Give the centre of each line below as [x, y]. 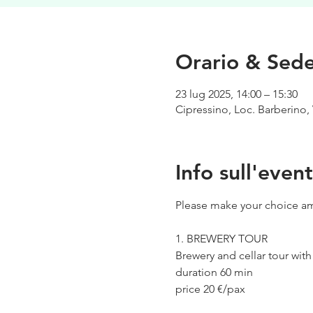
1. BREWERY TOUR [221, 238]
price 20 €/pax [210, 289]
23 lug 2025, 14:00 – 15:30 [236, 94]
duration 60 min [214, 272]
